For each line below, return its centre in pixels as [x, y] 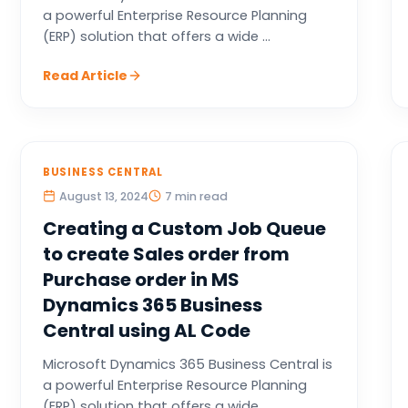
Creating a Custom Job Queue [184, 229]
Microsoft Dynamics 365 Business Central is [187, 364]
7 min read [196, 196]
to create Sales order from [166, 254]
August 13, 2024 [103, 196]
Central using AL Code [146, 331]
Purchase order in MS [141, 280]
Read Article [85, 76]
